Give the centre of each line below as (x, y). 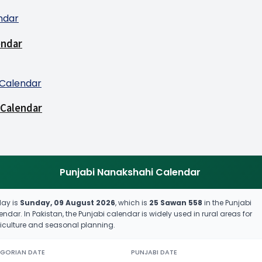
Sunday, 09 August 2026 (68, 202)
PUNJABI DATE (154, 252)
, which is (132, 202)
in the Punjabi (227, 202)
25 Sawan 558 (176, 202)
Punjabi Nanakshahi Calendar (130, 172)
